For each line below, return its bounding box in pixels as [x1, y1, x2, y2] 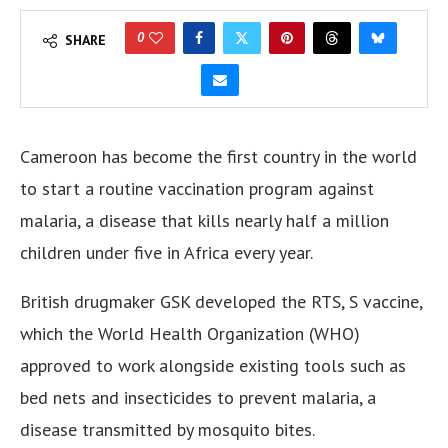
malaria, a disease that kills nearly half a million [20, 209, 389, 233]
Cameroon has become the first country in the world [20, 145, 417, 169]
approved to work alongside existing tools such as [20, 354, 406, 378]
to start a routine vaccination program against [20, 177, 374, 201]
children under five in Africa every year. [20, 241, 313, 265]
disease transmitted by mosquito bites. [20, 418, 315, 442]
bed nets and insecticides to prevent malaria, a [20, 386, 376, 410]
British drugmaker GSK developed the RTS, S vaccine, [20, 290, 422, 314]
